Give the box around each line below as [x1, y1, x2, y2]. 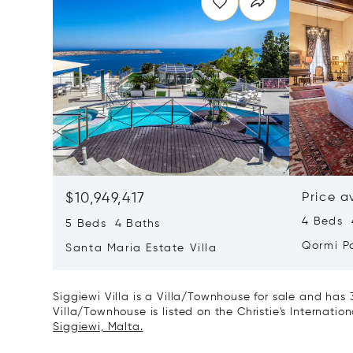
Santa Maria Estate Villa [65, 243, 217, 254]
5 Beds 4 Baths [65, 218, 161, 229]
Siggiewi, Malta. [53, 321, 143, 333]
